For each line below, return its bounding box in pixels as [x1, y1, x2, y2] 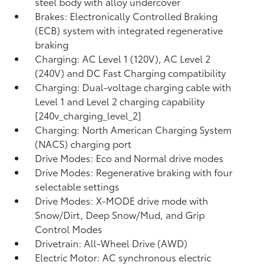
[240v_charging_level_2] [35, 108, 142, 122]
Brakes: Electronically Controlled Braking [35, 9, 218, 22]
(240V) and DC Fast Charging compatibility [35, 66, 227, 79]
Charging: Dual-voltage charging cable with [35, 80, 232, 93]
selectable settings [35, 179, 120, 193]
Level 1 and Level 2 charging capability [35, 94, 205, 108]
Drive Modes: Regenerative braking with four [35, 165, 233, 179]
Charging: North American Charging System [35, 122, 232, 136]
